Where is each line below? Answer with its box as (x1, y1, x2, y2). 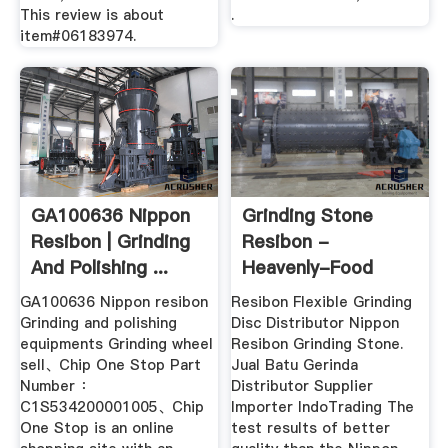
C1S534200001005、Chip (19, 397, 204, 418)
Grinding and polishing (19, 313, 177, 334)
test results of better (231, 418, 391, 439)
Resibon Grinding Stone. (231, 334, 404, 355)
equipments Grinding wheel (19, 334, 213, 355)
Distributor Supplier (231, 376, 374, 397)
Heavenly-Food (242, 254, 374, 280)
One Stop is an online (19, 418, 174, 439)
